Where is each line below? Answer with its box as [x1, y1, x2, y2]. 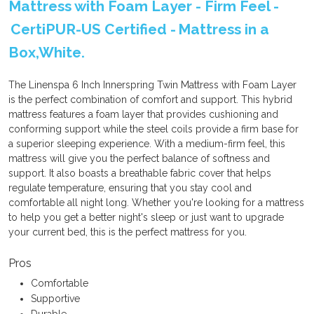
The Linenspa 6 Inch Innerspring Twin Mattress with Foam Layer [8, 78, 296, 90]
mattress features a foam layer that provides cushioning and [8, 108, 278, 120]
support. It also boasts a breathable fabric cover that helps [8, 167, 271, 179]
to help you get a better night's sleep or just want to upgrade [8, 211, 284, 223]
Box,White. [8, 43, 85, 61]
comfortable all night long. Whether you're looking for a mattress [8, 196, 304, 208]
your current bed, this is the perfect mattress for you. [8, 226, 247, 238]
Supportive [31, 292, 80, 304]
